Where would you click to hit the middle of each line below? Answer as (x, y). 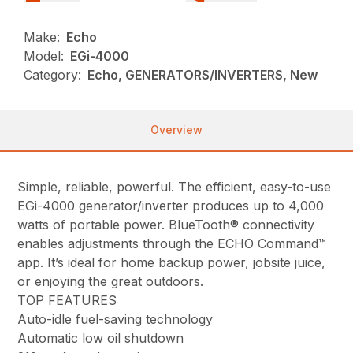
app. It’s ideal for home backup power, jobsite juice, (172, 263)
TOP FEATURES (67, 301)
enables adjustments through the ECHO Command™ (172, 244)
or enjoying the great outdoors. (111, 282)
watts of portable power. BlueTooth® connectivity (166, 225)
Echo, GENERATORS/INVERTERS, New (203, 75)
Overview (176, 130)
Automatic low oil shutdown (101, 338)
